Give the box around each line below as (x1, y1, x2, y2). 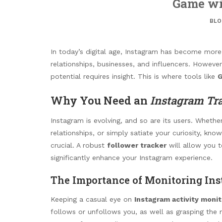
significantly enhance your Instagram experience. (51, 153, 213, 162)
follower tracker (107, 141, 166, 149)
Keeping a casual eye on (51, 195, 134, 203)
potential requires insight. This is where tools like (51, 72, 218, 80)
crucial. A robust (51, 141, 107, 149)
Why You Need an (51, 93, 150, 108)
